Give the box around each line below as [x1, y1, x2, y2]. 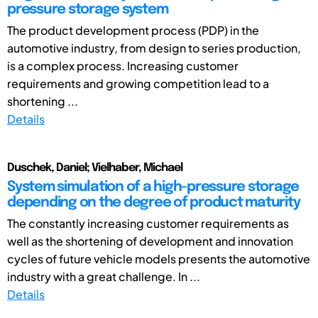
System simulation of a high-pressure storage [7, 179, 299, 194]
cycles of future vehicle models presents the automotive [7, 251, 310, 266]
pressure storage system [7, 1, 168, 17]
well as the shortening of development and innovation [7, 233, 293, 248]
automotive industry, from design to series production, [7, 40, 301, 55]
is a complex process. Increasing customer [7, 57, 238, 73]
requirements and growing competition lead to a [7, 75, 269, 91]
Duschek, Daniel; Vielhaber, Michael [7, 161, 182, 174]
